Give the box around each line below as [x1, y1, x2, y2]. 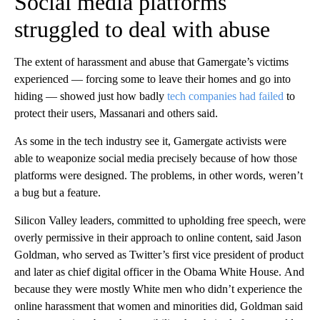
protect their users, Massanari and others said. [14, 106, 218, 119]
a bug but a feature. [14, 186, 101, 199]
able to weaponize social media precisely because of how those [14, 151, 297, 164]
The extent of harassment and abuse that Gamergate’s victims [14, 55, 289, 68]
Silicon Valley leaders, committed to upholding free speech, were [14, 214, 306, 226]
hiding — [14, 89, 57, 102]
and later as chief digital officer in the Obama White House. [14, 265, 281, 278]
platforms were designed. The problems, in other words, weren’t [14, 169, 303, 181]
